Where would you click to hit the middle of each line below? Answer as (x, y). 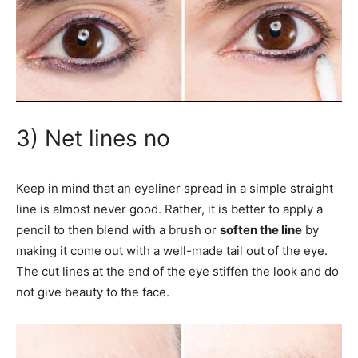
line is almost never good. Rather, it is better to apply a (169, 209)
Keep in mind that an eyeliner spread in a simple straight (175, 188)
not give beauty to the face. (93, 292)
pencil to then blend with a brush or (118, 229)
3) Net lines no (93, 138)
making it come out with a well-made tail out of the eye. (172, 250)
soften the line (261, 229)
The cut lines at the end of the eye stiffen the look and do (177, 271)
